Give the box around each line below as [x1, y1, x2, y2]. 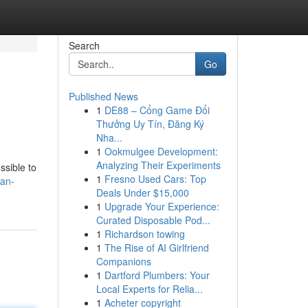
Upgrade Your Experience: [104, 199, 219, 213]
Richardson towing [104, 227, 185, 241]
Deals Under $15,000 [96, 186, 189, 199]
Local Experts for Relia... [96, 282, 203, 296]
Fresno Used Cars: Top [104, 172, 206, 186]
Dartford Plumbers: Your [104, 268, 210, 282]
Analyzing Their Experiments [96, 158, 221, 172]
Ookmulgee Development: [104, 144, 218, 158]
